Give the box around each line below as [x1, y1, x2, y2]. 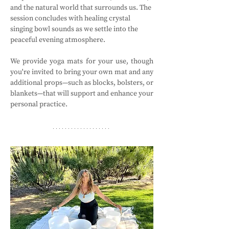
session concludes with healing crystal [10, 14, 132, 23]
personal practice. [10, 100, 67, 109]
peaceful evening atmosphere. [10, 35, 105, 44]
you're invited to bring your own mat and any [10, 67, 153, 77]
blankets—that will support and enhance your [10, 89, 153, 98]
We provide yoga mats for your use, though [10, 57, 153, 66]
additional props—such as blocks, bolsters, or [10, 78, 153, 87]
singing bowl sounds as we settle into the [10, 25, 140, 34]
